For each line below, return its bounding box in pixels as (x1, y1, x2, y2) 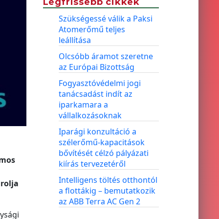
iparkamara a (58, 99, 108, 110)
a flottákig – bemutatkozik (58, 185, 155, 196)
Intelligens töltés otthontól (58, 175, 157, 185)
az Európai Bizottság (58, 62, 134, 72)
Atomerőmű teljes (58, 24, 125, 35)
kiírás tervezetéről (58, 158, 126, 169)
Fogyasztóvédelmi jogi (58, 78, 141, 88)
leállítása (58, 35, 91, 45)
